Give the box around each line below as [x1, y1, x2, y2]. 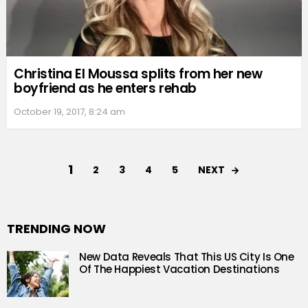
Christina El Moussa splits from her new [14, 64, 263, 83]
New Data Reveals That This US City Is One [79, 249, 294, 264]
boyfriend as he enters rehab [14, 78, 197, 98]
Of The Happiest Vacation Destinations [79, 261, 280, 276]
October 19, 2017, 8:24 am [14, 104, 125, 118]
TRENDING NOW [7, 219, 106, 237]
